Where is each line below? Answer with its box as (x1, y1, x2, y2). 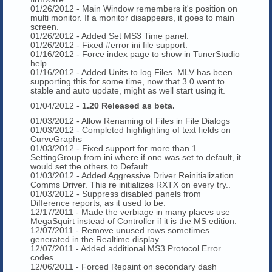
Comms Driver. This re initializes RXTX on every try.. (30, 179, 231, 189)
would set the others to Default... (30, 161, 155, 171)
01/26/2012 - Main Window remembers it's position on (30, 3, 237, 13)
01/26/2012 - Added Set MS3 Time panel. (30, 30, 189, 41)
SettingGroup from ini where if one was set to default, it (30, 152, 241, 162)
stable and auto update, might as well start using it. (30, 85, 225, 95)
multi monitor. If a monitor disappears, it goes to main (30, 12, 234, 22)
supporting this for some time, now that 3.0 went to (30, 76, 225, 86)
